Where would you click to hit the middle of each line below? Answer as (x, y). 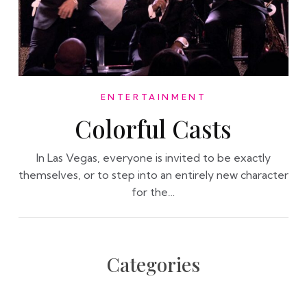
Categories (153, 264)
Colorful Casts (153, 128)
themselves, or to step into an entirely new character (153, 174)
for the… (153, 192)
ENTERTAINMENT (153, 97)
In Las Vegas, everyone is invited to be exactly (153, 157)
